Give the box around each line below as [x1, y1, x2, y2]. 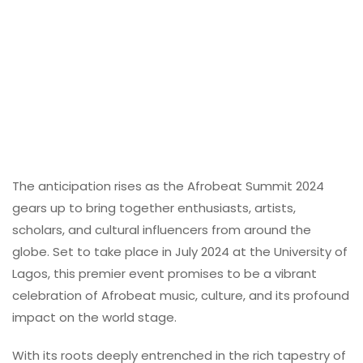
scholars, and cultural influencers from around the [12, 221, 311, 238]
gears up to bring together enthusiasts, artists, [12, 199, 296, 216]
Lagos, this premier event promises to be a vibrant [12, 265, 317, 282]
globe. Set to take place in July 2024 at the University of [12, 243, 348, 260]
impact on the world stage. [12, 309, 177, 326]
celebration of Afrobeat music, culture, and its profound [12, 287, 349, 304]
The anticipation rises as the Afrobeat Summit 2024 [12, 177, 324, 194]
